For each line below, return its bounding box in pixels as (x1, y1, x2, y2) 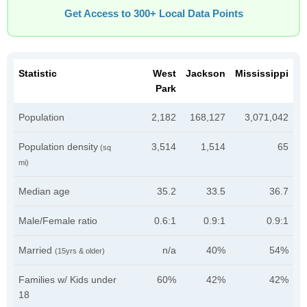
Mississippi (235, 68, 288, 79)
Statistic (19, 68, 57, 79)
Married (19, 245, 55, 256)
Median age (19, 186, 70, 197)
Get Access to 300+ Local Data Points (64, 8, 243, 19)
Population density (19, 141, 98, 152)
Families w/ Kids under (19, 274, 116, 285)
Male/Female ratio (19, 215, 97, 226)
